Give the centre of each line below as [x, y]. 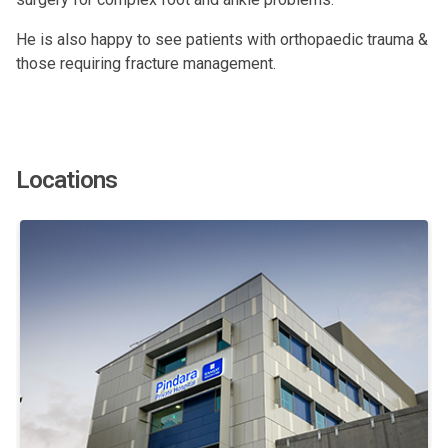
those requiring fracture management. [146, 63]
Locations [66, 180]
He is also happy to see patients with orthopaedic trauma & [222, 39]
